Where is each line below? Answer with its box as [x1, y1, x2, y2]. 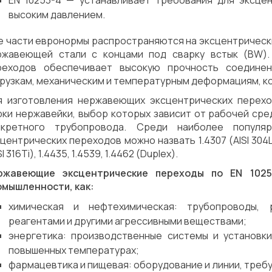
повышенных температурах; [8, 243, 139, 257]
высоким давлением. [8, 8, 105, 21]
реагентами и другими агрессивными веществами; [8, 214, 246, 228]
